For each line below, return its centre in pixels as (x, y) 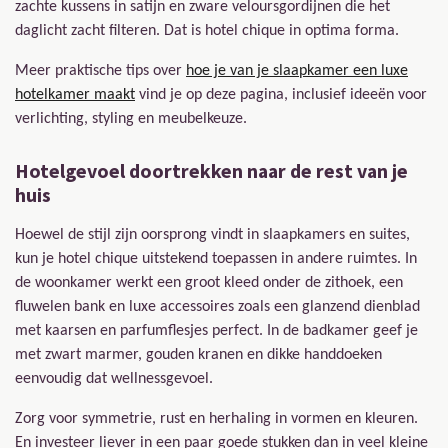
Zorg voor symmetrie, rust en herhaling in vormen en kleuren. (216, 418)
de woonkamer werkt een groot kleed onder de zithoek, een (209, 282)
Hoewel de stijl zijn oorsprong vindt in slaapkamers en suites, (212, 234)
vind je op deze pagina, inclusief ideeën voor (281, 94)
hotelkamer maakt (75, 94)
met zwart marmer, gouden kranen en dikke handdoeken (198, 354)
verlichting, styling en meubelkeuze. (131, 118)
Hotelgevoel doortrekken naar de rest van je (211, 170)
